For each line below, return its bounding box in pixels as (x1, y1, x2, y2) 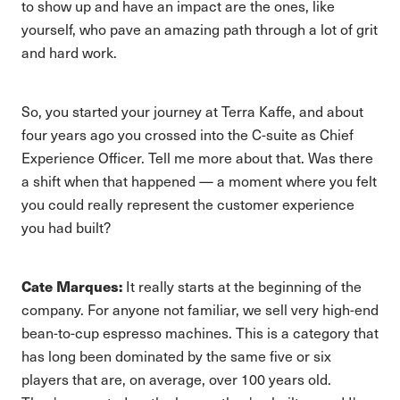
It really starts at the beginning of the (122, 277, 362, 296)
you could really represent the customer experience (21, 195, 354, 213)
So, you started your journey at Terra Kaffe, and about (21, 102, 363, 121)
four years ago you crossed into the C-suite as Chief (21, 125, 354, 144)
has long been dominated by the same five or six (21, 346, 331, 365)
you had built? (21, 218, 111, 237)
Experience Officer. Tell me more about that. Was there (21, 148, 373, 167)
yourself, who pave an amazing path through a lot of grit (21, 20, 378, 38)
